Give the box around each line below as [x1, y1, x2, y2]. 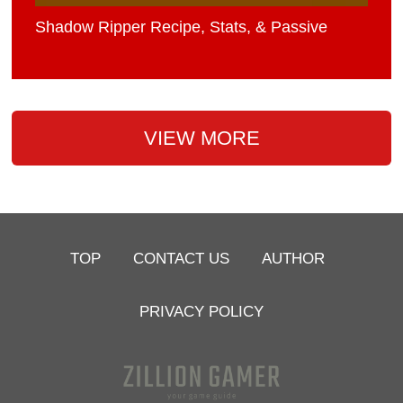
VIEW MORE [143, 126, 260, 149]
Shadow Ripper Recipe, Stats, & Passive [35, 18, 328, 37]
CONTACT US [133, 248, 230, 267]
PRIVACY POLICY [139, 301, 264, 320]
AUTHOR [262, 248, 326, 267]
